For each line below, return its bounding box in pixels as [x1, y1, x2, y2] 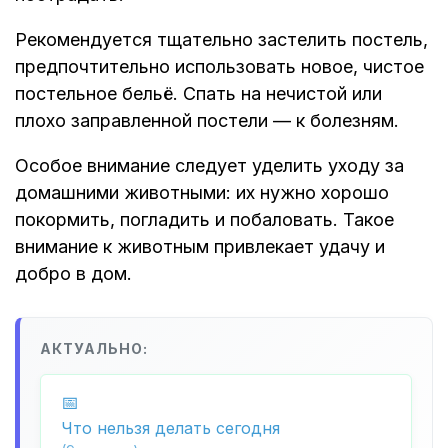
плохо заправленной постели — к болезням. [15, 110, 399, 132]
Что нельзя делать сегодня [61, 418, 280, 439]
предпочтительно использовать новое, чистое [15, 56, 424, 78]
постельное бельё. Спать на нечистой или [15, 83, 382, 105]
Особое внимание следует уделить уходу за [15, 155, 404, 177]
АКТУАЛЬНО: [40, 340, 148, 358]
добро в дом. [15, 263, 132, 285]
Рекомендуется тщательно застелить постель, [15, 29, 428, 51]
